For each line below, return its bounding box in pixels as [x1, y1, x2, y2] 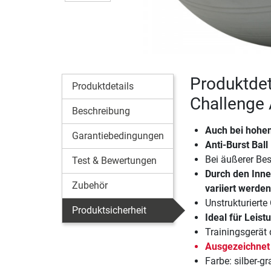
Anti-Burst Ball [204, 139, 268, 151]
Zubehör [72, 180, 108, 192]
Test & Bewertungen [72, 155, 157, 167]
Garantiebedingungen [72, 130, 164, 142]
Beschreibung [72, 105, 130, 117]
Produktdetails [72, 80, 134, 93]
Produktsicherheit [72, 204, 146, 217]
